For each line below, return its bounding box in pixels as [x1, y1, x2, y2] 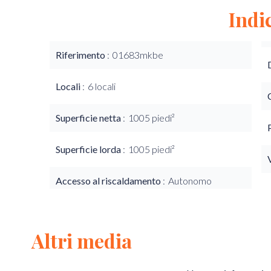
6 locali [88, 80, 116, 92]
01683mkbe [113, 49, 163, 60]
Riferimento [56, 49, 107, 60]
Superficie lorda [56, 143, 123, 155]
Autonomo [168, 175, 212, 186]
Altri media [31, 227, 132, 253]
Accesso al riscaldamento [56, 175, 163, 186]
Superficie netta [56, 112, 123, 123]
